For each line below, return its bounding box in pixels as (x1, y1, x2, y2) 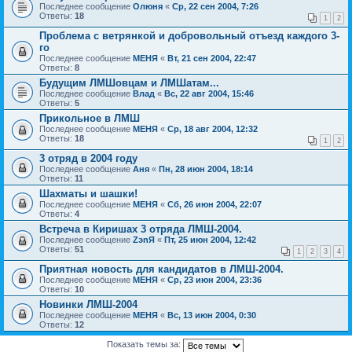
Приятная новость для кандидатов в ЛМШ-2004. (39, 262, 284, 275)
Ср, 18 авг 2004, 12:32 (167, 123, 258, 134)
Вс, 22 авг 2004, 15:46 (164, 88, 254, 98)
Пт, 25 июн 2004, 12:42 (164, 234, 256, 244)
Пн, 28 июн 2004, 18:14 (159, 163, 253, 174)
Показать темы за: (107, 339, 183, 350)
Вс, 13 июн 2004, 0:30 (167, 310, 256, 320)
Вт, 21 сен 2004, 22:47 (167, 53, 256, 63)
